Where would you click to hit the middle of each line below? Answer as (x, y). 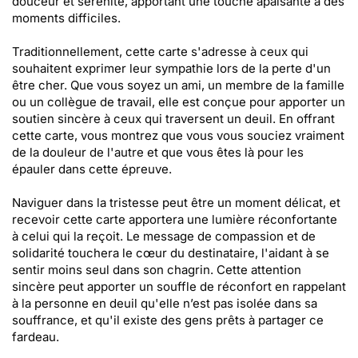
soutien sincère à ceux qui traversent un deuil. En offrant (173, 119)
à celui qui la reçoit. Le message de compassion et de (164, 236)
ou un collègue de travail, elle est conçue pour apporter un (179, 102)
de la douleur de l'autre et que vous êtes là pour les (158, 152)
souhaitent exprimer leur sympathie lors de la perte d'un (171, 68)
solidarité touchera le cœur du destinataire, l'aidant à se (171, 253)
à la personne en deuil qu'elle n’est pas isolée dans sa (165, 303)
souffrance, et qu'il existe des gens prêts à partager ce (168, 320)
